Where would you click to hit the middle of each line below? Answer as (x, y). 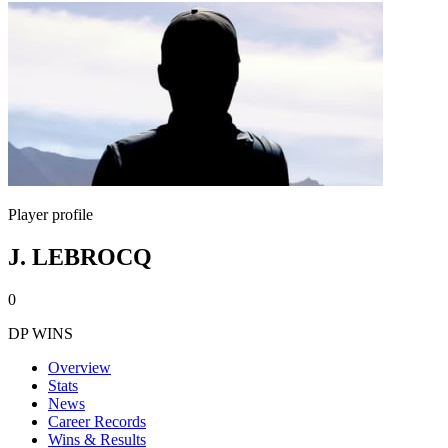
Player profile (50, 214)
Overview (79, 367)
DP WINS (40, 333)
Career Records (97, 421)
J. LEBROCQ (80, 256)
